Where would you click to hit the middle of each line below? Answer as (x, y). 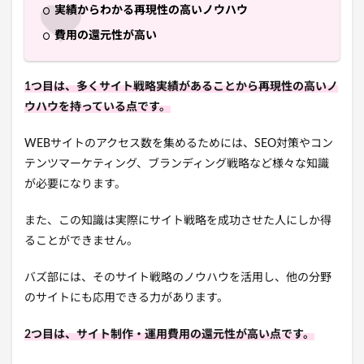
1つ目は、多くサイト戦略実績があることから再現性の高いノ (181, 87)
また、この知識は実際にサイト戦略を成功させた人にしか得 (178, 221)
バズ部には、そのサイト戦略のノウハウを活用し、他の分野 (178, 278)
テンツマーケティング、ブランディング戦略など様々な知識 (177, 165)
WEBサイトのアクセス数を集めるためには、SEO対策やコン (179, 144)
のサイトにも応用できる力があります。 (126, 299)
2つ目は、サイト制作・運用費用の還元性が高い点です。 (169, 335)
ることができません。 (81, 242)
